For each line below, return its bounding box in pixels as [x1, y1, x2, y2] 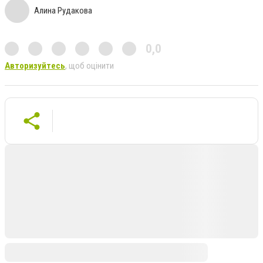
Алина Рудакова [34, 5, 92, 16]
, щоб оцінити [65, 60, 114, 72]
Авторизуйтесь [5, 60, 65, 72]
